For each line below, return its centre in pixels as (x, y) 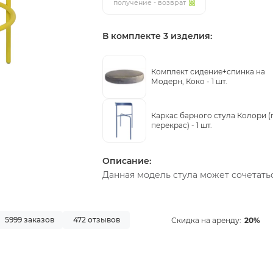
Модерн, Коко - (181, 81)
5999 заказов (29, 220)
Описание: (127, 161)
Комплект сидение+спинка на (208, 72)
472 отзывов (96, 220)
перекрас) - (174, 125)
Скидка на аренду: (206, 220)
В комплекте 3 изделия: (157, 36)
